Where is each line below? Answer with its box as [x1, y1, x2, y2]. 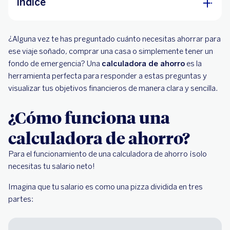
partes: [8, 195, 33, 204]
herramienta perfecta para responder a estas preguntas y [8, 71, 207, 81]
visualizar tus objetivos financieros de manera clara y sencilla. [8, 84, 218, 93]
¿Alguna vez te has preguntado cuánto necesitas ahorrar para [8, 34, 221, 44]
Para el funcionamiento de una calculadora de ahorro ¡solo [8, 149, 207, 159]
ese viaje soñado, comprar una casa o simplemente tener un [8, 47, 213, 56]
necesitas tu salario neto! [8, 162, 95, 171]
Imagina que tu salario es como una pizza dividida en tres [8, 182, 203, 191]
